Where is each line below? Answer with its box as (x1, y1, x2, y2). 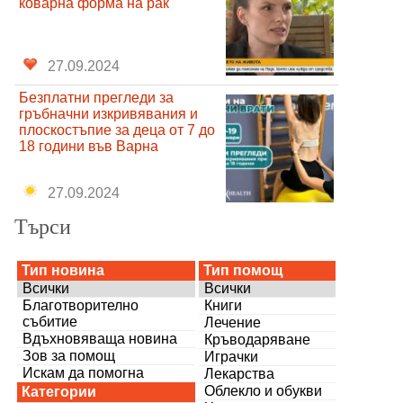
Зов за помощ (22, 347, 116, 363)
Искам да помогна (22, 364, 145, 381)
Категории (22, 383, 96, 399)
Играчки (204, 348, 259, 364)
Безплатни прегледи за (19, 89, 174, 105)
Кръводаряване (204, 331, 311, 347)
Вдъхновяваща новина (22, 330, 178, 346)
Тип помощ (203, 262, 283, 278)
